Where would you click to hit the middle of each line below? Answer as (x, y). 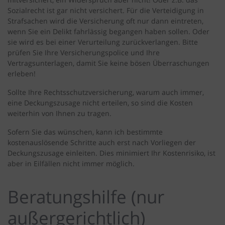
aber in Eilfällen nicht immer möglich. (71, 164)
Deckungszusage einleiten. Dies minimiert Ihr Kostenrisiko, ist (111, 153)
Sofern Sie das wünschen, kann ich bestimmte (85, 132)
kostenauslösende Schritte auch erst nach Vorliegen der (102, 143)
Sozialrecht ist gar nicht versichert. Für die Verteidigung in (106, 11)
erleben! (22, 74)
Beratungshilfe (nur (86, 197)
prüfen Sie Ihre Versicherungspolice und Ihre (84, 53)
